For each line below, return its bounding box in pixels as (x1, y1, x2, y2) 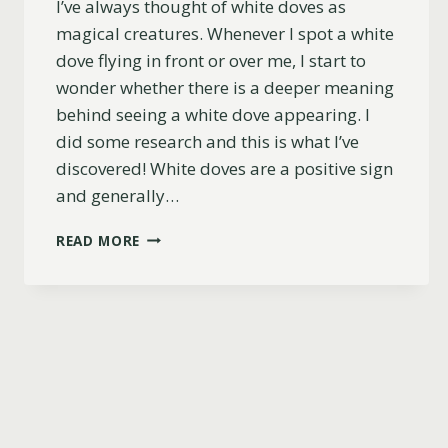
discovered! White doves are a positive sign (56, 156, 393, 180)
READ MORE (56, 230, 141, 250)
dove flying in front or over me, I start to (56, 48, 366, 72)
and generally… (56, 183, 179, 207)
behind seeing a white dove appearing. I (56, 102, 370, 126)
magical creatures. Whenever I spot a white (56, 21, 394, 45)
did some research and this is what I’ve (56, 129, 359, 153)
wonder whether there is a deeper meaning (56, 75, 394, 99)
